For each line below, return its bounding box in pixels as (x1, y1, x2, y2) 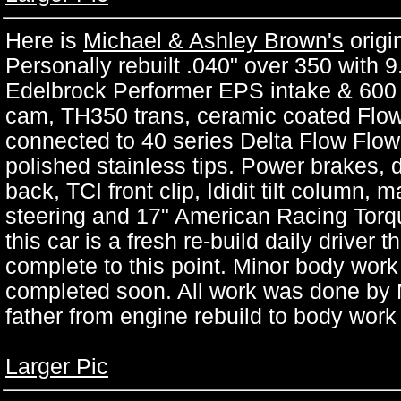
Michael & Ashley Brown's (83, 29, 344, 53)
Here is (5, 29, 83, 53)
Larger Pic (5, 354, 108, 379)
